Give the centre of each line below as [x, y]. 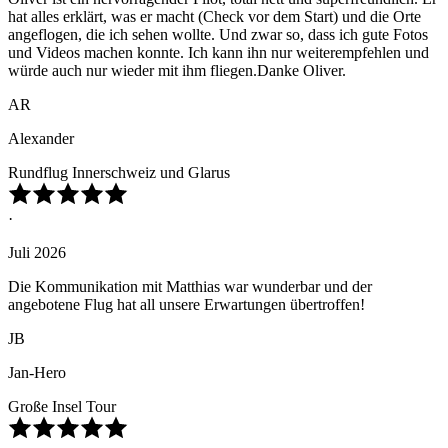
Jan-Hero [37, 373]
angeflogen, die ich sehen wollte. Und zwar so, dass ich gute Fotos [218, 35]
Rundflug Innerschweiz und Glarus [119, 173]
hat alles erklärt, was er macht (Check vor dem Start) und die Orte [214, 17]
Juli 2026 [37, 253]
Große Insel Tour [62, 407]
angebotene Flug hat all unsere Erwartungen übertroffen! [186, 305]
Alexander [41, 139]
